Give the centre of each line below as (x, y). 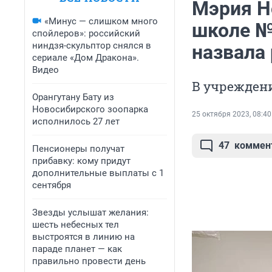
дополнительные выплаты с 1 (98, 173)
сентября (52, 185)
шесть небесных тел (76, 225)
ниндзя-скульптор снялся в (92, 46)
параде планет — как (77, 249)
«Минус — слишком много (101, 21)
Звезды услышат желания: (90, 212)
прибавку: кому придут (81, 161)
